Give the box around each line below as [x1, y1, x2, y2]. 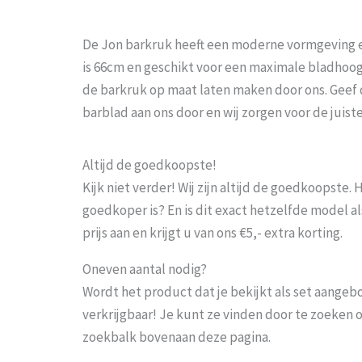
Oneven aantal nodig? [82, 259, 207, 278]
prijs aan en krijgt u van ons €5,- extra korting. [82, 223, 345, 242]
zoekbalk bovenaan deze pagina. [82, 327, 271, 346]
